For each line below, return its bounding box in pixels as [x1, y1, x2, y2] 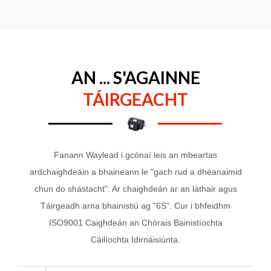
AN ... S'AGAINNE [71, 67, 200, 88]
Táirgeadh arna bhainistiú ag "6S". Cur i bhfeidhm [41, 200, 230, 211]
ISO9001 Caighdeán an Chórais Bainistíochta [48, 217, 223, 227]
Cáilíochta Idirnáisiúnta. [91, 234, 180, 244]
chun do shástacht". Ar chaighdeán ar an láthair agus [34, 183, 237, 194]
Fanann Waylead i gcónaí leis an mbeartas [54, 149, 217, 160]
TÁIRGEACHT [83, 88, 188, 109]
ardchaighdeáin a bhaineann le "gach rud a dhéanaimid [29, 166, 242, 177]
